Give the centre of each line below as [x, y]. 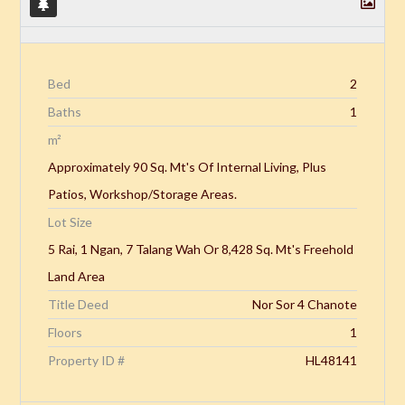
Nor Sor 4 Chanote [304, 304]
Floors [66, 332]
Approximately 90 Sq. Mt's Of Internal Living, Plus [188, 166]
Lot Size [71, 221]
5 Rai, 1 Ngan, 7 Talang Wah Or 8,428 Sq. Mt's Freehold [201, 249]
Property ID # [87, 360]
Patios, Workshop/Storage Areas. [143, 193]
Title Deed [79, 304]
